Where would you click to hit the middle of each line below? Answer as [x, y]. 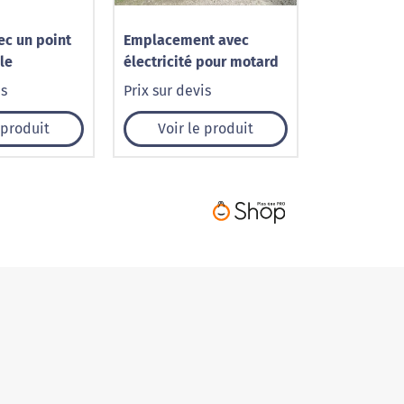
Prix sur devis [167, 91]
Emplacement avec [186, 40]
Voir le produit [206, 129]
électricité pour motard [201, 62]
